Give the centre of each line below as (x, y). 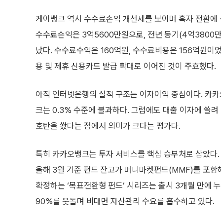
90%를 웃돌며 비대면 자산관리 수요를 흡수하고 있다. (125, 201)
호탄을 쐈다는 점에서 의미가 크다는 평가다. (108, 126)
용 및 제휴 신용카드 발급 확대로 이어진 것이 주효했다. (126, 66)
